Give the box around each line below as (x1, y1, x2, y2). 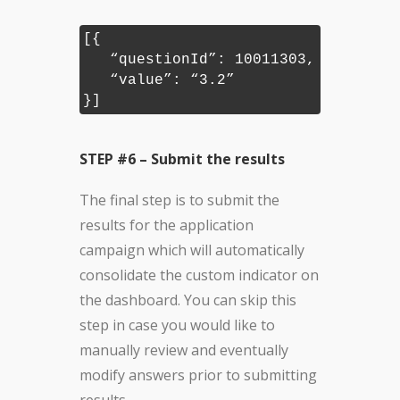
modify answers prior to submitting (79, 365, 317, 386)
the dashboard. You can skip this (79, 290, 296, 311)
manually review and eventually (79, 340, 288, 361)
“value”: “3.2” (83, 72, 235, 89)
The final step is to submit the (79, 190, 279, 211)
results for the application (79, 215, 254, 236)
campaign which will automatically (79, 240, 304, 261)
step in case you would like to (79, 315, 275, 336)
